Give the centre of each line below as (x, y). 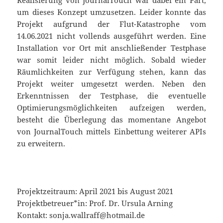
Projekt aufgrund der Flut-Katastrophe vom (111, 24)
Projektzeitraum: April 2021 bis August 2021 (95, 191)
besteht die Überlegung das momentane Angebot (111, 120)
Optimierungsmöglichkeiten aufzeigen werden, (111, 108)
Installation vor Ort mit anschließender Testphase (111, 48)
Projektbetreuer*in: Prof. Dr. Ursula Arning (95, 203)
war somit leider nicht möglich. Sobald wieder (111, 60)
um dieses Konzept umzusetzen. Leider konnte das (111, 12)
